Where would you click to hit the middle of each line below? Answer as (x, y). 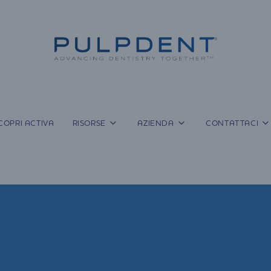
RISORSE (89, 123)
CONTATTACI (232, 123)
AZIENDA (156, 123)
